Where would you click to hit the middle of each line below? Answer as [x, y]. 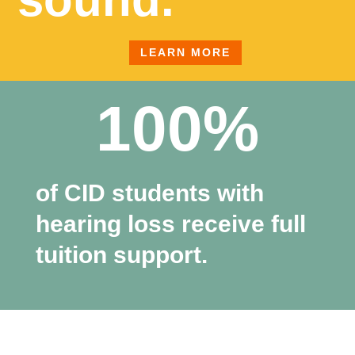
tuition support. [121, 255]
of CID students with [149, 193]
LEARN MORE [185, 53]
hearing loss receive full [170, 224]
